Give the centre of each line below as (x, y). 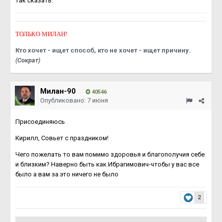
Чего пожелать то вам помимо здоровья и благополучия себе (110, 154)
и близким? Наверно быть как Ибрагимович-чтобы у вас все (107, 164)
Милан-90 (58, 91)
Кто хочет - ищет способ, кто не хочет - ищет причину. (103, 50)
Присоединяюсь (40, 122)
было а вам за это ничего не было (68, 174)
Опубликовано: (64, 100)
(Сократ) (28, 60)
